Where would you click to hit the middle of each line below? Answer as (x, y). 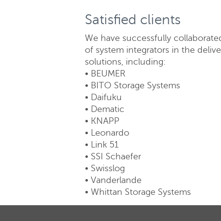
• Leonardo (107, 133)
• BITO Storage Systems (132, 85)
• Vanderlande (113, 180)
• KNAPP (102, 121)
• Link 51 (102, 145)
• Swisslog (105, 168)
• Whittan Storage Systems (138, 192)
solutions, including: (125, 62)
